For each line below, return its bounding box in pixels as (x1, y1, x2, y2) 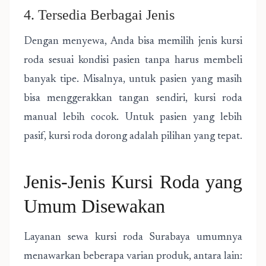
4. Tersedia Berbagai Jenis (24, 7, 175, 23)
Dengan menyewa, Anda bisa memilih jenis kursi (24, 36, 242, 47)
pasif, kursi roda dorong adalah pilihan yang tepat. (24, 131, 242, 142)
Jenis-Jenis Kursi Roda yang (24, 171, 242, 192)
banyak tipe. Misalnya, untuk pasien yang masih (24, 74, 242, 85)
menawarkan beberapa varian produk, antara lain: (24, 251, 242, 262)
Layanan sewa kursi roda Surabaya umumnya (24, 232, 242, 243)
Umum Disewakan (24, 195, 165, 217)
